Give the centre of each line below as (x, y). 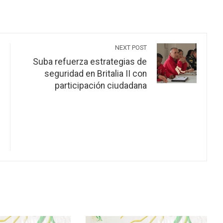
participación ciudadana (101, 85)
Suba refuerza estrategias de (90, 61)
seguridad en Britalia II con (96, 73)
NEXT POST (131, 47)
